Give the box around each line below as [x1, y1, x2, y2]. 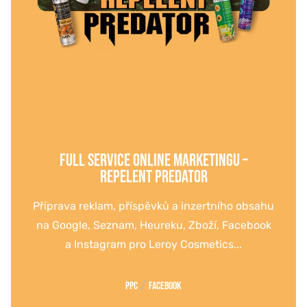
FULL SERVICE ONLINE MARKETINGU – [59, 150, 248, 171]
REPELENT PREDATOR [99, 167, 208, 187]
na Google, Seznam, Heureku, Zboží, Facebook [36, 218, 271, 232]
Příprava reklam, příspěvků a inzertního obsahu [33, 199, 274, 212]
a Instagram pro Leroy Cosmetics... [65, 237, 242, 251]
